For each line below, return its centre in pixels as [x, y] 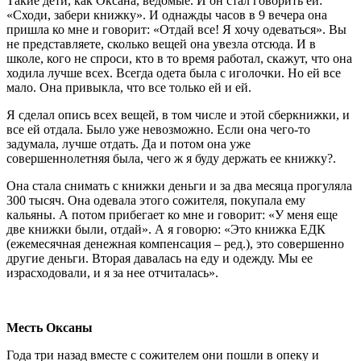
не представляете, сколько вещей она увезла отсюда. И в [161, 44]
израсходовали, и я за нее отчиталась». [112, 273]
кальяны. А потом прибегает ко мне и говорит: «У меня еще [172, 215]
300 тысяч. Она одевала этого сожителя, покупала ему [156, 201]
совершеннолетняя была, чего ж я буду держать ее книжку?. [171, 159]
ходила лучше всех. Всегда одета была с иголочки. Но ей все [174, 73]
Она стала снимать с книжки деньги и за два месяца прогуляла [179, 186]
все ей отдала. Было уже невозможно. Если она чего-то [158, 130]
